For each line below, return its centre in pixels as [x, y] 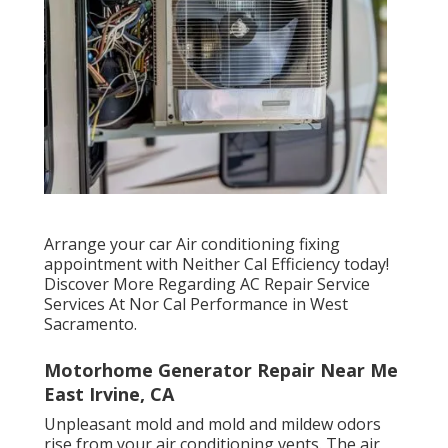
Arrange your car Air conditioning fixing [192, 244]
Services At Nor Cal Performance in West [196, 304]
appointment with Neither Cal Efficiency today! [216, 264]
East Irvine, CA [109, 394]
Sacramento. [90, 324]
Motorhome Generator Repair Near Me [221, 370]
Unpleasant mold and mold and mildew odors [212, 424]
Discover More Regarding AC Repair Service [207, 284]
